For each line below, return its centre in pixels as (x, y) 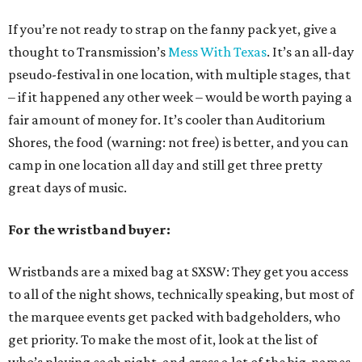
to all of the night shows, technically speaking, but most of (181, 294)
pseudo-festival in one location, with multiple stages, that (179, 74)
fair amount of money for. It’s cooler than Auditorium (167, 120)
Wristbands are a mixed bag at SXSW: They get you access (178, 271)
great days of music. (67, 187)
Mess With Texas (217, 52)
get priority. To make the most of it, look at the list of (163, 339)
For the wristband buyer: (89, 229)
